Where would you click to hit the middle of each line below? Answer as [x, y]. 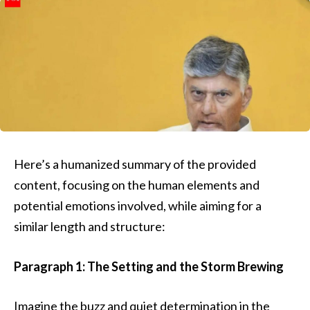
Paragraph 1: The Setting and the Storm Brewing [149, 266]
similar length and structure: [90, 226]
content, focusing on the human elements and [137, 185]
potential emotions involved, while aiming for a [138, 206]
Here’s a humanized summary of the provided [135, 164]
